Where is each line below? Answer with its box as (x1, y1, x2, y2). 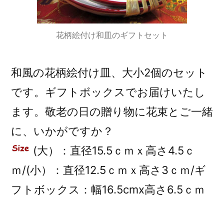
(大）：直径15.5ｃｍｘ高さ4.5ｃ (30, 143, 195, 157)
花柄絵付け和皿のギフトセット (56, 30, 168, 40)
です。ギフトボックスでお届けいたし (11, 85, 205, 98)
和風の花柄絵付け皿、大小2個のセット (11, 65, 207, 79)
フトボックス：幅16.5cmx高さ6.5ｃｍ (11, 182, 205, 196)
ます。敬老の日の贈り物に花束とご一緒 (11, 104, 213, 118)
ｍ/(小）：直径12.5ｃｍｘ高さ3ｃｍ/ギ (11, 163, 206, 176)
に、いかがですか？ (11, 124, 113, 137)
